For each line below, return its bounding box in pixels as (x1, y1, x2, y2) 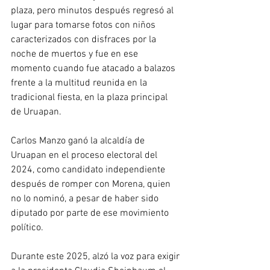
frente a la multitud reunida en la (11, 77, 149, 90)
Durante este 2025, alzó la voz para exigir (11, 251, 182, 263)
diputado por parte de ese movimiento (11, 207, 171, 220)
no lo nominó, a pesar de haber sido (11, 193, 161, 206)
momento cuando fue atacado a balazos (11, 63, 178, 75)
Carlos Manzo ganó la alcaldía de (11, 135, 147, 148)
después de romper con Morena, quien (11, 178, 173, 191)
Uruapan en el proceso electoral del (11, 149, 160, 162)
